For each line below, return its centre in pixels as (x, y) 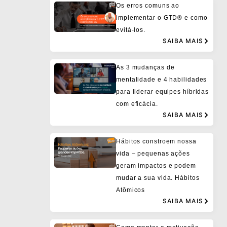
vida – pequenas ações (153, 153)
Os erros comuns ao (148, 5)
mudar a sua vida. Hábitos (158, 178)
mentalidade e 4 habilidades (162, 79)
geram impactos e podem (156, 165)
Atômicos (131, 190)
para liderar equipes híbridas (163, 91)
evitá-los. (131, 30)
